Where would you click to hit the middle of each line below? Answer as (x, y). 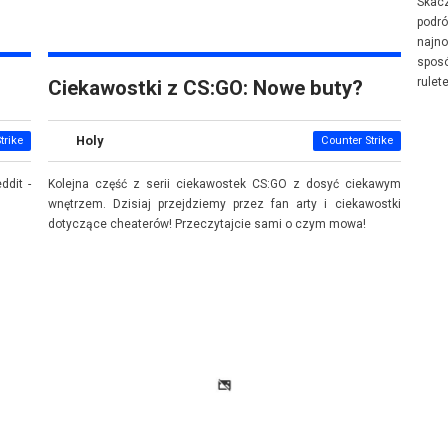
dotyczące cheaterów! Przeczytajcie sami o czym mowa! (206, 223)
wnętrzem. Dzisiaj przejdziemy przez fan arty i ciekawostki (224, 203)
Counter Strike (356, 140)
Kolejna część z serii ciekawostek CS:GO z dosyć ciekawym (224, 183)
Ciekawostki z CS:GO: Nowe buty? (205, 88)
